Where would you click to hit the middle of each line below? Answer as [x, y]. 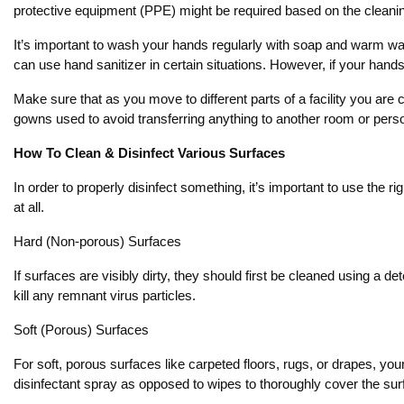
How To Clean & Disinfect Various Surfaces [149, 153]
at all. [29, 207]
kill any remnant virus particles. [105, 295]
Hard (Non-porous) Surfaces [97, 241]
